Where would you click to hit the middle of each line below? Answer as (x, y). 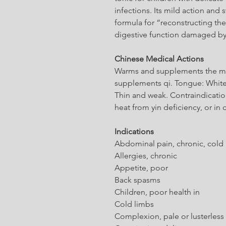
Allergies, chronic (146, 156)
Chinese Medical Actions (159, 59)
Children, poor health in (157, 192)
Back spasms (137, 180)
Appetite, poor (141, 168)
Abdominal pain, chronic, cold (169, 144)
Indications (134, 131)
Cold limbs (134, 204)
